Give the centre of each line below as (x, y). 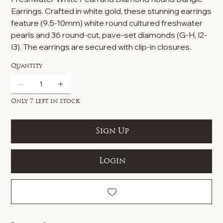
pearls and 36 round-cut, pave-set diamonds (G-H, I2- (109, 35)
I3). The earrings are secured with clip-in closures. (101, 47)
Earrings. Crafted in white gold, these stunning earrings (111, 11)
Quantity (27, 66)
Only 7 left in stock (46, 101)
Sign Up (112, 131)
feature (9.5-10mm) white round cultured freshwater (107, 23)
